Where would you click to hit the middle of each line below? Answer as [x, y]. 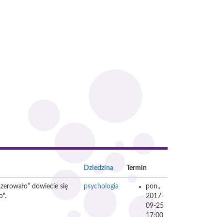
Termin [137, 168]
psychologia [101, 186]
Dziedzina [99, 168]
